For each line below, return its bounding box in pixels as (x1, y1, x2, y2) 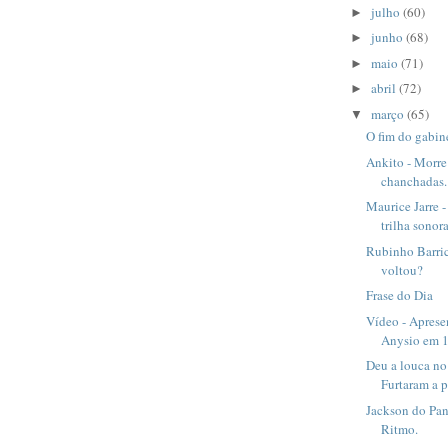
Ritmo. (381, 419, 419, 438)
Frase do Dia (366, 286, 434, 305)
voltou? (381, 260, 424, 279)
